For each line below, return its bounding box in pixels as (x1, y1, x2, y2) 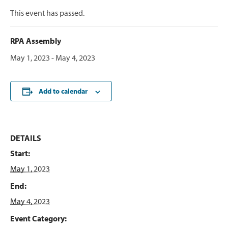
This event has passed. (10, 8, 84, 18)
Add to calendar (38, 87, 88, 96)
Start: (10, 148, 30, 159)
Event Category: (10, 213, 67, 224)
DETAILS (10, 133, 41, 144)
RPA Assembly (10, 36, 61, 46)
